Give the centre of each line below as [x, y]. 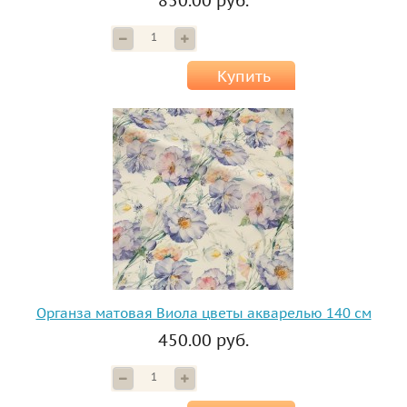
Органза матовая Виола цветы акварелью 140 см [203, 313]
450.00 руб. [203, 341]
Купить [243, 77]
